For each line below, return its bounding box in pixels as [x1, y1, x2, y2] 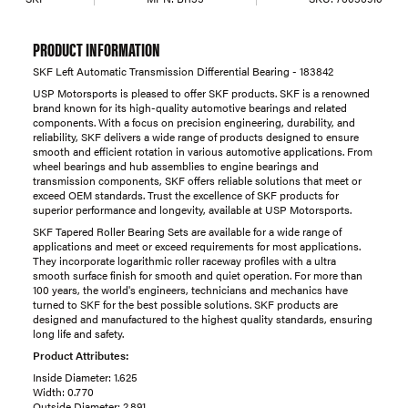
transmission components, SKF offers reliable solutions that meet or [33, 171, 362, 189]
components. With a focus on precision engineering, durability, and [33, 113, 355, 130]
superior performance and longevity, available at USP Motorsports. [33, 200, 352, 218]
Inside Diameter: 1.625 [33, 368, 138, 385]
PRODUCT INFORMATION [33, 35, 160, 62]
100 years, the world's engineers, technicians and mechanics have [33, 280, 348, 298]
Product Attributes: [33, 346, 128, 363]
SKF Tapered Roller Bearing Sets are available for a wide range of [33, 222, 342, 240]
